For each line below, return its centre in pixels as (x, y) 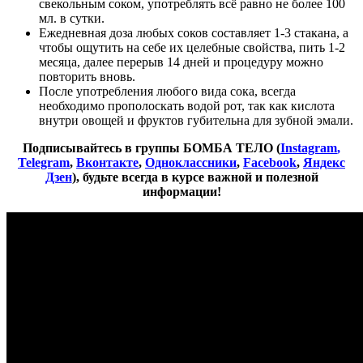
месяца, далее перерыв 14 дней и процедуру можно (181, 62)
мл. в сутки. (72, 18)
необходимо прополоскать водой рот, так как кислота (187, 105)
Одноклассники (191, 162)
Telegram (44, 162)
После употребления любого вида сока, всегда (167, 91)
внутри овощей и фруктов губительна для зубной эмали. (196, 120)
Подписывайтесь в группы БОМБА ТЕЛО (148, 147)
